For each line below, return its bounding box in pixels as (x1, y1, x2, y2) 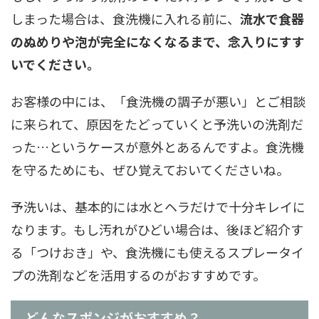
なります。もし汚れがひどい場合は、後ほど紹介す (11, 220, 303, 239)
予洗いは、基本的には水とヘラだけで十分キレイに (11, 197, 305, 216)
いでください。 (11, 55, 100, 73)
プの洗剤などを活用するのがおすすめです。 (11, 266, 266, 284)
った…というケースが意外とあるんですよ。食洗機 (11, 137, 304, 156)
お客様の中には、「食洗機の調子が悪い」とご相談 (11, 92, 305, 110)
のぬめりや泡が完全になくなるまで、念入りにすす (11, 32, 305, 51)
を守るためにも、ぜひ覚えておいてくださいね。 (11, 160, 289, 179)
